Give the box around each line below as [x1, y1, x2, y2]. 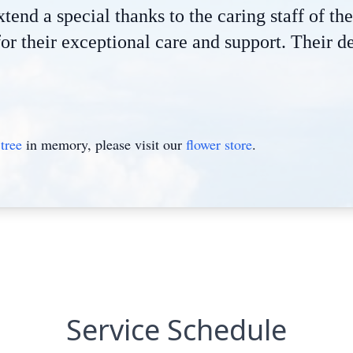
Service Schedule [66, 310, 287, 349]
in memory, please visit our [22, 135, 186, 154]
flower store [186, 135, 252, 154]
